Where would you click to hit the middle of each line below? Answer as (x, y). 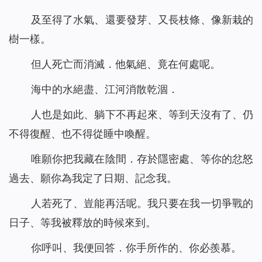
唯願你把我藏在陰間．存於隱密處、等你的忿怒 (142, 159)
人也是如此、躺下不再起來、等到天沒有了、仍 (142, 115)
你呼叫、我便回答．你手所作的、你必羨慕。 (136, 248)
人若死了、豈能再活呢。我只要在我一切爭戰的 (142, 204)
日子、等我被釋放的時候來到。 (82, 223)
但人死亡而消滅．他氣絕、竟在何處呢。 (125, 64)
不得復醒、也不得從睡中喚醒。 (82, 134)
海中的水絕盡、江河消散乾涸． (104, 89)
